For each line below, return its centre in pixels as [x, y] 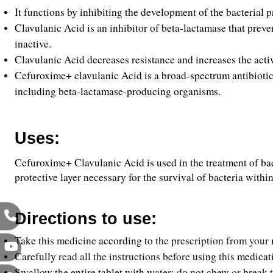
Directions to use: [86, 219]
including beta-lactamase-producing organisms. [118, 91]
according [120, 240]
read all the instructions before [126, 256]
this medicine [67, 240]
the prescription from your [213, 240]
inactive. [33, 44]
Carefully [37, 256]
